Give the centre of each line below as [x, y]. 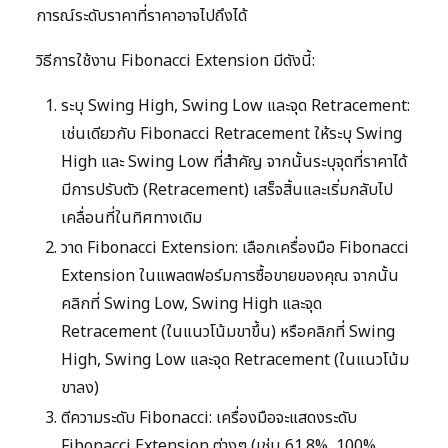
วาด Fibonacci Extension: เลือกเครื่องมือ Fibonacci [235, 247]
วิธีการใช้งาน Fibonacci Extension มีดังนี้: [175, 60]
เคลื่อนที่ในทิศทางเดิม [131, 217]
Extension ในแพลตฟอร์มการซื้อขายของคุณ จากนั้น [230, 275]
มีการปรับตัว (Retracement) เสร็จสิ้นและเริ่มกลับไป [227, 189]
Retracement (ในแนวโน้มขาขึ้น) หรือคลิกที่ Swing [228, 331]
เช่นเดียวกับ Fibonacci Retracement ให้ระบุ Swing [231, 133]
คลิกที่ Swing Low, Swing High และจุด [191, 303]
